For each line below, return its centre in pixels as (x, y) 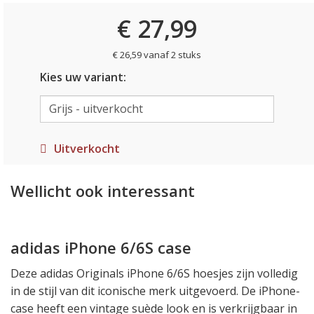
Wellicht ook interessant (103, 190)
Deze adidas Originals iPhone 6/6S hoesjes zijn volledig (154, 273)
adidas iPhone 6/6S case (101, 247)
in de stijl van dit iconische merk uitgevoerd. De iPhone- (155, 291)
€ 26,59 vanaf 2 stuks (157, 55)
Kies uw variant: (83, 77)
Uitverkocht (87, 148)
